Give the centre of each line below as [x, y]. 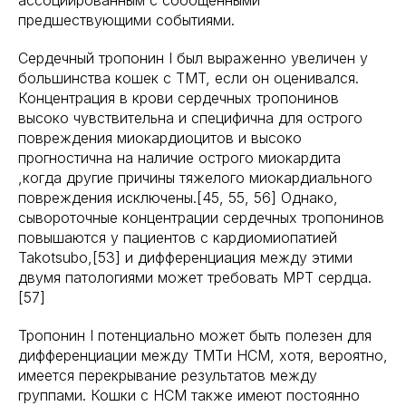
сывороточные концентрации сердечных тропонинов [201, 217]
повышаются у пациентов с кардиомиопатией [178, 237]
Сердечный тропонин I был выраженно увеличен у [193, 58]
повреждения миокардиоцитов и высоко [160, 138]
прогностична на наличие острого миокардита [179, 158]
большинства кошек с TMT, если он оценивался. [188, 78]
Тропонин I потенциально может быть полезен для [195, 335]
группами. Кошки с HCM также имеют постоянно [189, 395]
